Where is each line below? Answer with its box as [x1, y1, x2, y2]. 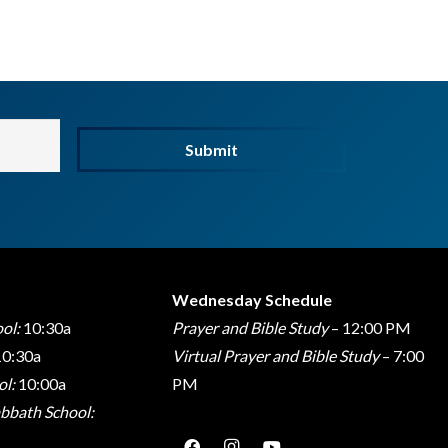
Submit [184, 140, 238, 160]
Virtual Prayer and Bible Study [171, 346, 379, 365]
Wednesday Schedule [171, 290, 332, 309]
